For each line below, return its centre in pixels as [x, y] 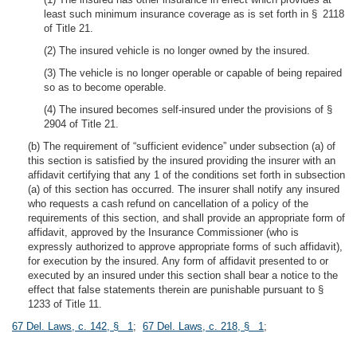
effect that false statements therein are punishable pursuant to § [178, 290]
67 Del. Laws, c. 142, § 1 [73, 326]
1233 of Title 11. [65, 304]
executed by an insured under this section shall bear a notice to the [183, 275]
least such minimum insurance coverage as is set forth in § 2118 [194, 14]
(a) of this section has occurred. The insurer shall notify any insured [184, 189]
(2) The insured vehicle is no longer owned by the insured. [177, 51]
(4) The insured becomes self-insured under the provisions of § [191, 110]
